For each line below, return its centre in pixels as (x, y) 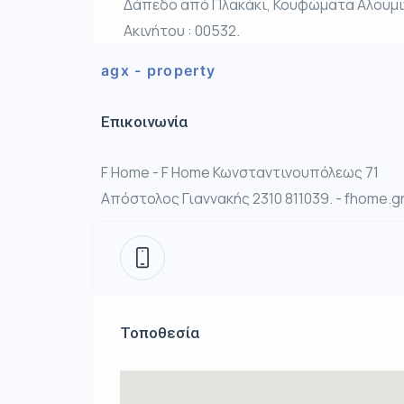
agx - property (159, 70)
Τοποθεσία (160, 333)
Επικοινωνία (144, 122)
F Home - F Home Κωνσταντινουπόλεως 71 (240, 172)
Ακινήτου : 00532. (182, 31)
